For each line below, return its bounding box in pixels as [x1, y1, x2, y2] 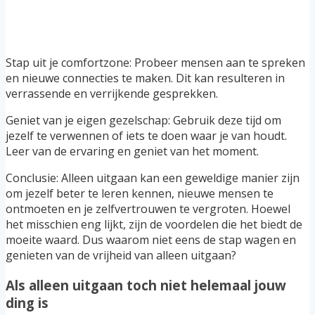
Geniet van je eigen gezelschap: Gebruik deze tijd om [6, 112, 281, 129]
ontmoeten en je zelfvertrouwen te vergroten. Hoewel [6, 201, 290, 217]
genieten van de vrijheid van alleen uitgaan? [6, 247, 236, 264]
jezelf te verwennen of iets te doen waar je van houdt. [6, 128, 287, 144]
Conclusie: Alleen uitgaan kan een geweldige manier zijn [6, 170, 300, 186]
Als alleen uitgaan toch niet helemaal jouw [6, 276, 286, 294]
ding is [6, 293, 49, 311]
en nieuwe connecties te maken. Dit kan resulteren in [6, 70, 285, 86]
